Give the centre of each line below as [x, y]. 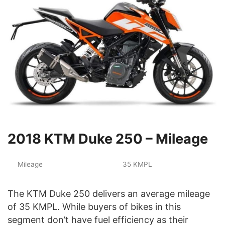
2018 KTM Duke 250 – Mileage [108, 139]
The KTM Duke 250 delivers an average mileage [109, 193]
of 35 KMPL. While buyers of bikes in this [94, 206]
